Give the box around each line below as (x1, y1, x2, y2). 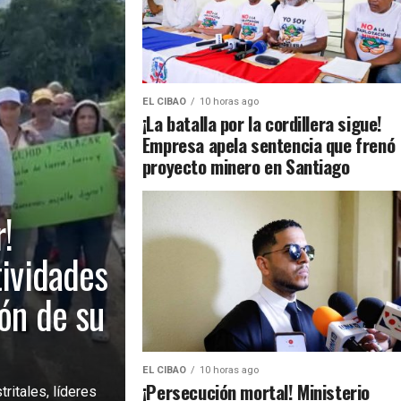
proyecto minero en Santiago (141, 152, 350, 180)
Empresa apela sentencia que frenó (141, 131, 396, 158)
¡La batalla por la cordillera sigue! (141, 109, 382, 137)
